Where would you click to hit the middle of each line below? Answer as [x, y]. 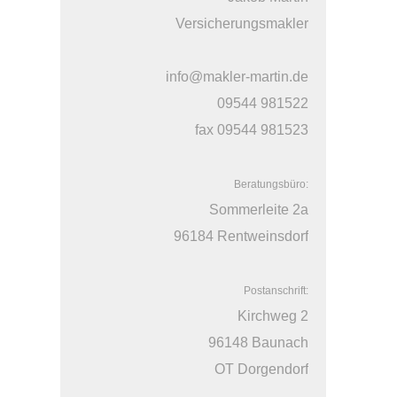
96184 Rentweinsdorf [241, 236]
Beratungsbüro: [271, 184]
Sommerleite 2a [259, 210]
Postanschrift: [276, 291]
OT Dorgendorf [261, 369]
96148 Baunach [258, 343]
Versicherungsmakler [242, 23]
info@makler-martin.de [237, 77]
